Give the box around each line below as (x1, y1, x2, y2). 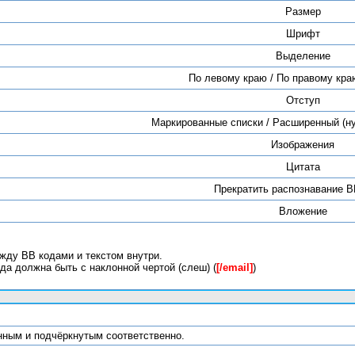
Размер (284, 6, 321, 17)
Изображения (271, 139, 334, 151)
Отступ (285, 94, 320, 106)
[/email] (216, 261, 253, 274)
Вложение (278, 205, 327, 217)
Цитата (285, 161, 320, 173)
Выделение (275, 50, 330, 62)
